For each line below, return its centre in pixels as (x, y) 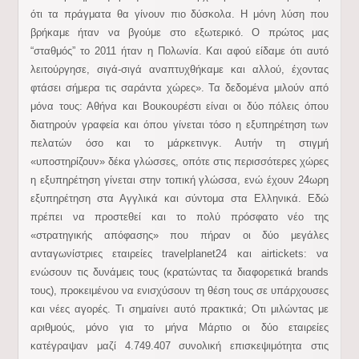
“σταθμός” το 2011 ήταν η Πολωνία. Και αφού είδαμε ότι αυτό (179, 51)
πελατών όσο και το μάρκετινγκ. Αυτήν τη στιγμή (179, 143)
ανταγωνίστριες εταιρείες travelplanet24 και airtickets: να (179, 254)
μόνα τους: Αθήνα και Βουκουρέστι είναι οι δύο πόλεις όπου (179, 106)
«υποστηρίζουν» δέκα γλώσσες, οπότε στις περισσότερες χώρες (179, 161)
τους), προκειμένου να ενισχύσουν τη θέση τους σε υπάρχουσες (179, 290)
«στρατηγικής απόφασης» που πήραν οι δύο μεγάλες (179, 235)
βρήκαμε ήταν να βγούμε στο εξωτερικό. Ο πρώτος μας (179, 32)
